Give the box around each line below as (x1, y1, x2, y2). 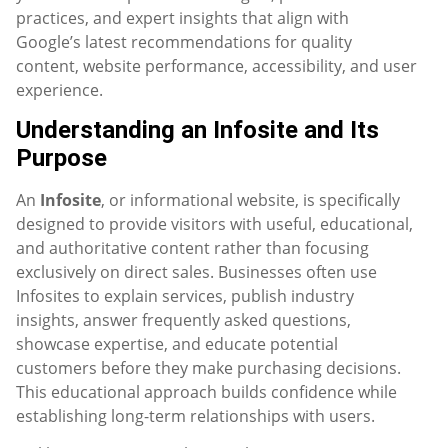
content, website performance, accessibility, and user (16, 54, 417, 77)
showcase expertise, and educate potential (16, 332, 338, 355)
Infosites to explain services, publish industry (16, 284, 354, 307)
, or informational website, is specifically (101, 188, 400, 211)
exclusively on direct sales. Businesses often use (16, 260, 377, 283)
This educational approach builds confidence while (16, 380, 397, 403)
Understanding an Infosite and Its (16, 115, 379, 144)
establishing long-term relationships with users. (16, 404, 375, 427)
